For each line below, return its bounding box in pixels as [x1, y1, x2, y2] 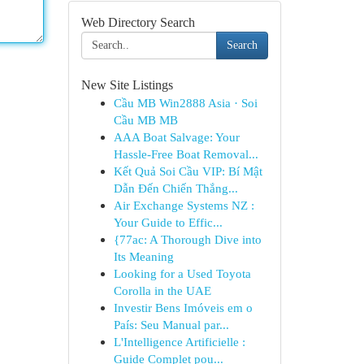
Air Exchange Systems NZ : [113, 198, 254, 212]
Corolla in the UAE [113, 284, 211, 297]
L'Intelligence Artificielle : [113, 335, 245, 349]
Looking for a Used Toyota [113, 266, 251, 280]
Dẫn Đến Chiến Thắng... [113, 181, 238, 195]
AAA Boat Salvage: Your [113, 130, 240, 144]
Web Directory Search [80, 15, 195, 29]
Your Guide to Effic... [113, 215, 223, 229]
